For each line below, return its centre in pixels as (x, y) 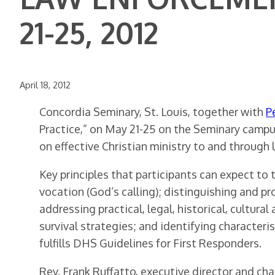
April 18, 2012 (45, 85)
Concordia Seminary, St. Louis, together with (153, 112)
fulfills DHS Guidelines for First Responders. (150, 243)
